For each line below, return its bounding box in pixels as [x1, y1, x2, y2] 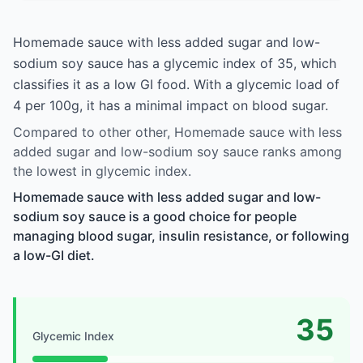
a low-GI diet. [13, 246, 95, 263]
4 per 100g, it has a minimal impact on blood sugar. [13, 96, 328, 113]
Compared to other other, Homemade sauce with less [13, 123, 342, 140]
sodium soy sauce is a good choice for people [13, 207, 297, 224]
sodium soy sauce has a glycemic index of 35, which [13, 54, 336, 71]
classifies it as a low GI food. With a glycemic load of [13, 75, 340, 92]
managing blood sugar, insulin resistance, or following [13, 227, 349, 244]
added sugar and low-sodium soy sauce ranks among [13, 143, 342, 160]
